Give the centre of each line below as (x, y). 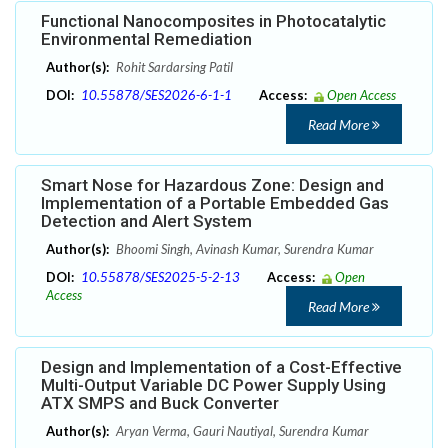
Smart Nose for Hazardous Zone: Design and (212, 185)
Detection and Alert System (146, 221)
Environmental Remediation (146, 39)
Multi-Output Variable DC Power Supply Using (213, 385)
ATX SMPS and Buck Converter (160, 403)
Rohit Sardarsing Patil (173, 67)
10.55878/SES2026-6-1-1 (156, 95)
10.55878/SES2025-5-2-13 (160, 277)
